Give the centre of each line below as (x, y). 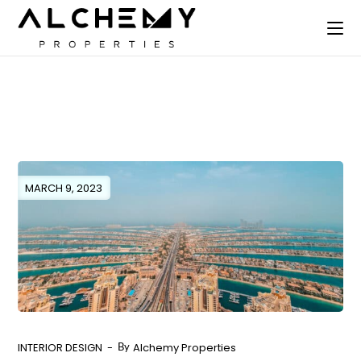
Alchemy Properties (185, 347)
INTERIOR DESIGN (60, 347)
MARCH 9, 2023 (64, 188)
